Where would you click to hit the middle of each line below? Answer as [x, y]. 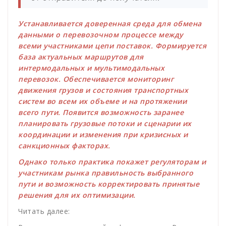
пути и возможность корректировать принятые [109, 184]
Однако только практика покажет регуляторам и [112, 161]
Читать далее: [44, 211]
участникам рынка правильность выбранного [106, 173]
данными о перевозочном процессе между [101, 34]
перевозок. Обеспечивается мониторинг [96, 79]
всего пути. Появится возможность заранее [101, 112]
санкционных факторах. [64, 145]
